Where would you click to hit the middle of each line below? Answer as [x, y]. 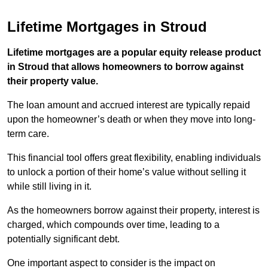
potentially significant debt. [63, 239]
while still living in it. [49, 187]
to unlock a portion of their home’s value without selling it [127, 172]
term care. [28, 134]
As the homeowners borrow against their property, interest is [133, 211]
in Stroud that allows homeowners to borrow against [125, 67]
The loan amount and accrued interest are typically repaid [129, 105]
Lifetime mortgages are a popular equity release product [134, 53]
